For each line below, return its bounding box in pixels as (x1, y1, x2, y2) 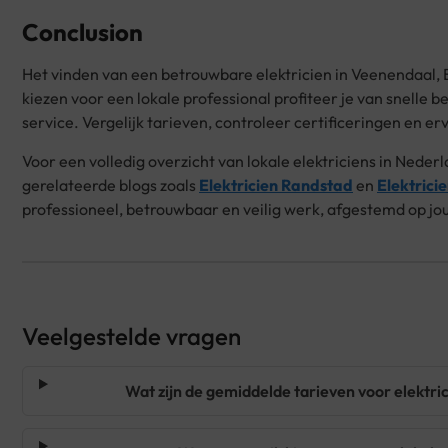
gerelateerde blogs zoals (22, 174, 199, 195)
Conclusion (22, 17, 143, 48)
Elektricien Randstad (199, 174, 353, 195)
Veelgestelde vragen (22, 320, 241, 351)
